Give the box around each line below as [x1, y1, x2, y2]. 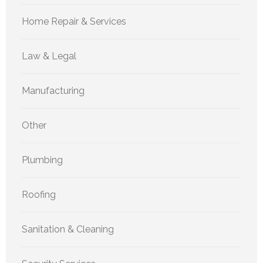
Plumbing [22, 154, 63, 166]
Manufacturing [22, 85, 85, 97]
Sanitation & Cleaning [22, 224, 114, 235]
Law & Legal [22, 50, 76, 62]
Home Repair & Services [22, 16, 126, 28]
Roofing [22, 189, 56, 201]
